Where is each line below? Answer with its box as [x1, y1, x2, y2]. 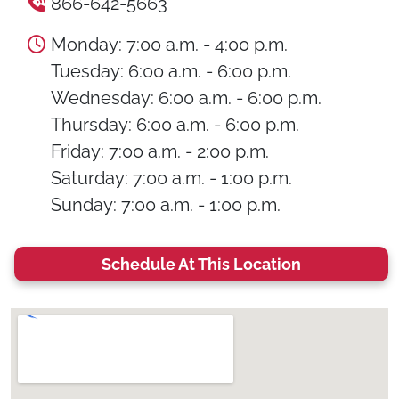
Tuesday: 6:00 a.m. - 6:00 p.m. [51, 61, 291, 82]
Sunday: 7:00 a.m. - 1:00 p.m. [51, 194, 281, 216]
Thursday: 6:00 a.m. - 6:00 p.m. [51, 114, 299, 135]
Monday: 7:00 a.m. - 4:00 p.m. [51, 34, 288, 55]
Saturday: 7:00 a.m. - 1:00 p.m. [51, 167, 292, 189]
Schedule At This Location [102, 255, 301, 273]
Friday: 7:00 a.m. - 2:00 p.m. [51, 141, 269, 162]
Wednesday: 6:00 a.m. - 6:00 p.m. [51, 87, 322, 109]
